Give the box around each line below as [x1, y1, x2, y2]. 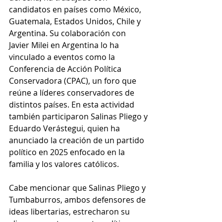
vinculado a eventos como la [9, 52, 117, 63]
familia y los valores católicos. [9, 159, 119, 170]
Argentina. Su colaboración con [9, 28, 128, 39]
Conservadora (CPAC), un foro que [9, 75, 138, 87]
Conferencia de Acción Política [9, 63, 123, 75]
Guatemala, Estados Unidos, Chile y [9, 16, 143, 27]
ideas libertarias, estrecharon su [9, 206, 132, 218]
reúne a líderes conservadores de [9, 87, 136, 99]
